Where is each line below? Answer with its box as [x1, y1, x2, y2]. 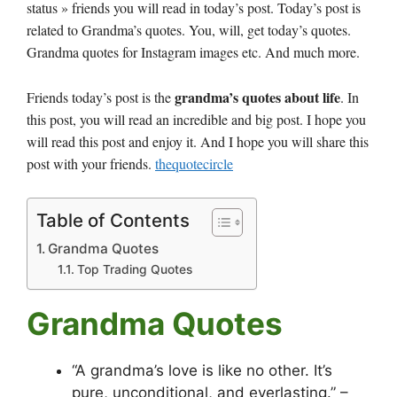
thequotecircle [155, 153, 233, 173]
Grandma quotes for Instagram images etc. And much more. [27, 43, 360, 62]
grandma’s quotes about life [175, 86, 340, 107]
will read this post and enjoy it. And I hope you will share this [27, 131, 369, 151]
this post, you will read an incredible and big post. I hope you [27, 109, 366, 128]
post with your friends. [27, 153, 155, 173]
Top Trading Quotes [76, 262, 192, 277]
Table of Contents [36, 209, 190, 232]
